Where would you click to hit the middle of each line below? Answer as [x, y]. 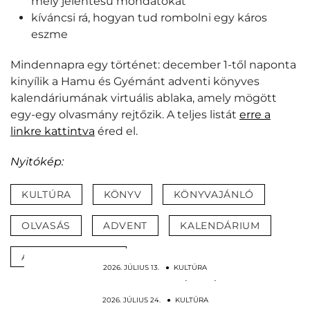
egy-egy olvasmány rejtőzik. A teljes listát [125, 115]
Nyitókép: [37, 162]
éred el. [116, 131]
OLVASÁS [46, 226]
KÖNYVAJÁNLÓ [214, 194]
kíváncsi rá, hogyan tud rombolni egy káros [149, 18]
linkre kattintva [53, 131]
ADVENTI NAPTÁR [69, 257]
